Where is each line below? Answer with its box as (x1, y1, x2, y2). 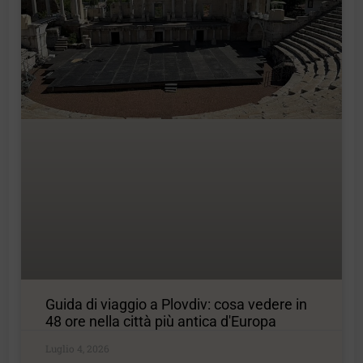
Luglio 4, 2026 (45, 341, 110, 355)
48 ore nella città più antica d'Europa (45, 312, 277, 330)
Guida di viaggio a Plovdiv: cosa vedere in (45, 295, 308, 313)
